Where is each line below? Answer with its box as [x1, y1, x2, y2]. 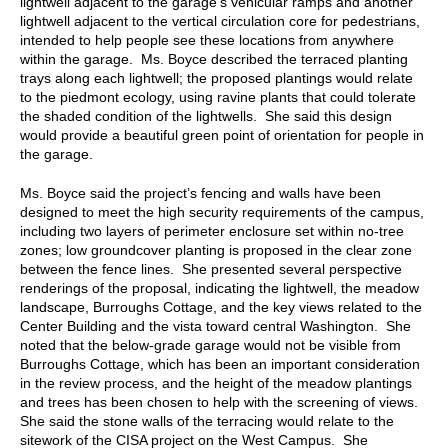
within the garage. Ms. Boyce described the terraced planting [20, 50, 408, 67]
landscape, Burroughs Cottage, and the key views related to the [20, 298, 422, 315]
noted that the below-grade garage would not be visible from [20, 336, 401, 353]
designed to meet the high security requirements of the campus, [20, 203, 424, 220]
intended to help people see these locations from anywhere [20, 31, 394, 48]
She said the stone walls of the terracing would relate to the [20, 412, 394, 429]
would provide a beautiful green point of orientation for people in [20, 126, 424, 143]
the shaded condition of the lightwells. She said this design [20, 107, 392, 124]
